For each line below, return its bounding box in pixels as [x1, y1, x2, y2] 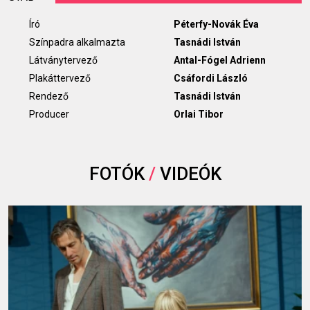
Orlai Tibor [174, 109, 224, 120]
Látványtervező [29, 55, 98, 66]
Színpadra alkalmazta [29, 37, 125, 48]
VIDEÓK [155, 163, 221, 184]
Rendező [29, 91, 69, 102]
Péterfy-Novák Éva [174, 19, 259, 30]
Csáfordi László [174, 73, 248, 84]
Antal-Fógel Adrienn [174, 55, 266, 66]
